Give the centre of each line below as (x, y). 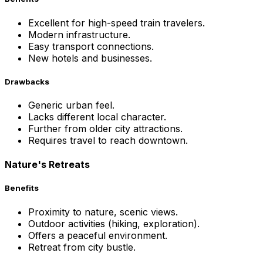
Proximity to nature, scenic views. (103, 212)
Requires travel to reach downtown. (108, 140)
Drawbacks (27, 81)
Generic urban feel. (71, 105)
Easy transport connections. (91, 46)
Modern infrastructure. (79, 34)
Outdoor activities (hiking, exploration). (114, 223)
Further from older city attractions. (105, 128)
